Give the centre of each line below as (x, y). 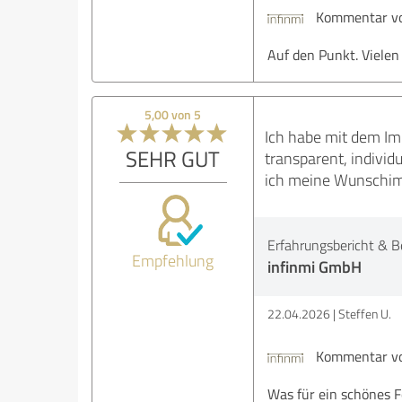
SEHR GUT (173, 159)
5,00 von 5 (173, 115)
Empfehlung (173, 261)
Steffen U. (364, 314)
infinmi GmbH (314, 267)
